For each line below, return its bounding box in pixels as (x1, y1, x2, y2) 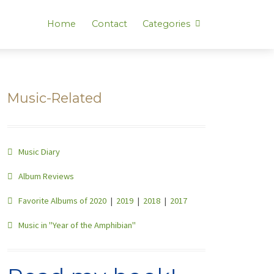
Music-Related (7, 89, 102, 106)
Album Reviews (12, 170, 74, 182)
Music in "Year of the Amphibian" (12, 219, 136, 231)
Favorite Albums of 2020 (12, 194, 106, 206)
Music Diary (12, 146, 60, 157)
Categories (143, 18, 193, 30)
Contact (91, 18, 127, 30)
